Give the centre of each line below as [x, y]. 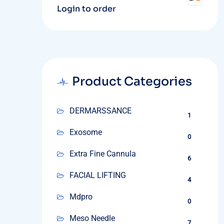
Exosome [85, 132]
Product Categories [132, 81]
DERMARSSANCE [100, 111]
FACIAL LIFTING [97, 175]
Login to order [86, 9]
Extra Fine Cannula [102, 154]
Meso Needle [92, 218]
